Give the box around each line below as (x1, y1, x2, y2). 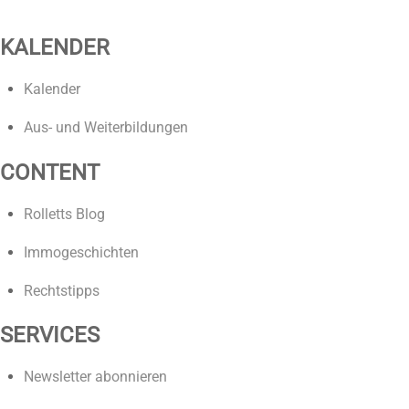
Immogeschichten (23, 243, 139, 261)
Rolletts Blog (23, 204, 105, 223)
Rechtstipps (23, 281, 100, 299)
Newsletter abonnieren (23, 367, 167, 385)
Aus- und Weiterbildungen (23, 119, 188, 137)
